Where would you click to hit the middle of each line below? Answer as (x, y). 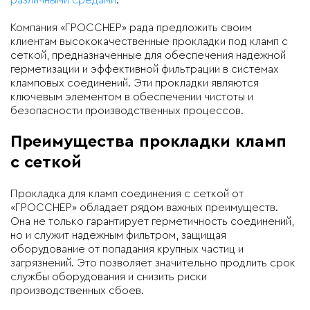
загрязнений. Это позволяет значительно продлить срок (153, 263)
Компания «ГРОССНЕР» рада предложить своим (131, 27)
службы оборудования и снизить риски (109, 276)
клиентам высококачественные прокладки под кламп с (149, 41)
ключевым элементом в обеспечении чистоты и (132, 97)
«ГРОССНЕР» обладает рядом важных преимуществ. (144, 207)
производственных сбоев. (77, 290)
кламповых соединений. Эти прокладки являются (135, 83)
